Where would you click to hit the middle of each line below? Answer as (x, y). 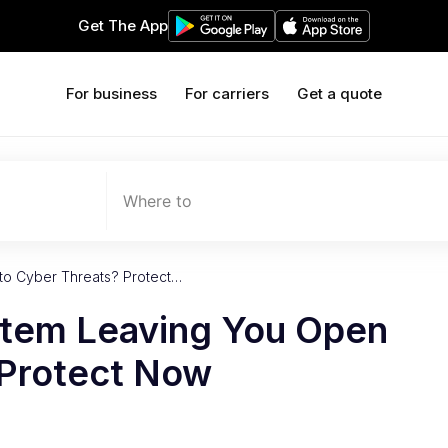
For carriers (227, 93)
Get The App (123, 25)
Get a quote (339, 93)
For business (111, 93)
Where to (157, 201)
